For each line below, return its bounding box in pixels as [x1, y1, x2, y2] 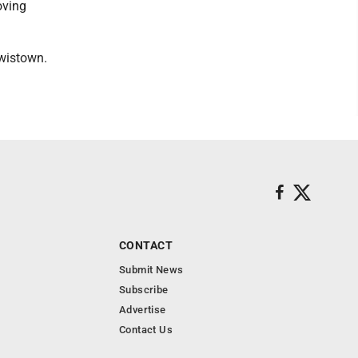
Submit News [119, 264, 184, 276]
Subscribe [119, 284, 169, 296]
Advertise [119, 304, 166, 316]
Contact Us [119, 324, 173, 336]
